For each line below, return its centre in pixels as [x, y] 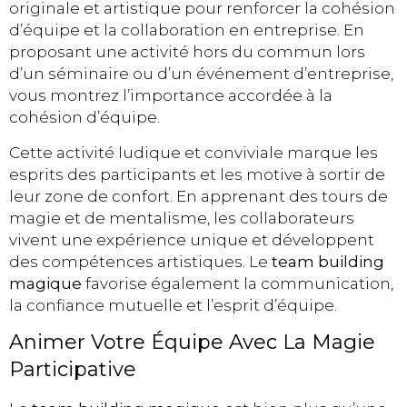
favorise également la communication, [238, 283]
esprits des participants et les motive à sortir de [197, 174]
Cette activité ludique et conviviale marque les [194, 152]
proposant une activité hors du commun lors [187, 52]
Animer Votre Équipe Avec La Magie [192, 342]
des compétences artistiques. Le [140, 261]
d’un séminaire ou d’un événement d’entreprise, [201, 74]
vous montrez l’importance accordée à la [171, 96]
